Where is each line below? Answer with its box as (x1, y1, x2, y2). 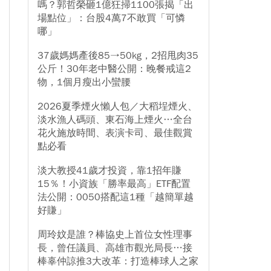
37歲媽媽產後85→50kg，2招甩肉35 (38, 50, 198, 62)
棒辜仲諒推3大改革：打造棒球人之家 (38, 255, 198, 267)
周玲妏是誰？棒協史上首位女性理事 (38, 229, 192, 241)
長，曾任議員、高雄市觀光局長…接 (38, 242, 192, 254)
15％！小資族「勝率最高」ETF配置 (38, 178, 191, 190)
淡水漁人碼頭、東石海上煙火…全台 (38, 114, 192, 126)
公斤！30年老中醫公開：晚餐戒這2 (38, 63, 191, 75)
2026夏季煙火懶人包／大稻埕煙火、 (38, 100, 197, 113)
